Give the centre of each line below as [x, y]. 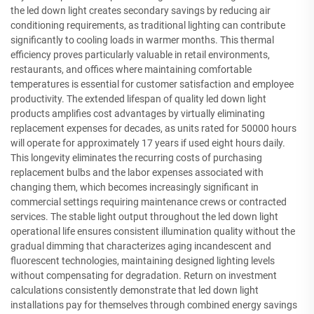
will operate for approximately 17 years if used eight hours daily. [148, 143]
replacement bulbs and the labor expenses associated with [137, 172]
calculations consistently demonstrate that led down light [135, 290]
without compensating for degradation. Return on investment [144, 275]
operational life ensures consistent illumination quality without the [153, 231]
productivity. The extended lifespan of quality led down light [138, 98]
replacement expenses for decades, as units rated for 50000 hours [153, 128]
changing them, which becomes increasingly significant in [135, 187]
